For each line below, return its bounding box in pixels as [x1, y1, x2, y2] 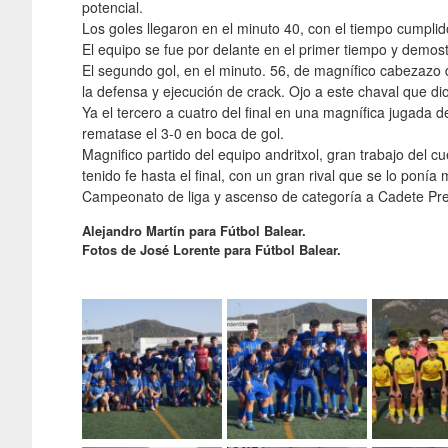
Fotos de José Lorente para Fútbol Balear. [82, 239, 341, 259]
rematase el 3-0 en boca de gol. [82, 122, 284, 143]
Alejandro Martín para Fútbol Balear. [82, 220, 306, 240]
